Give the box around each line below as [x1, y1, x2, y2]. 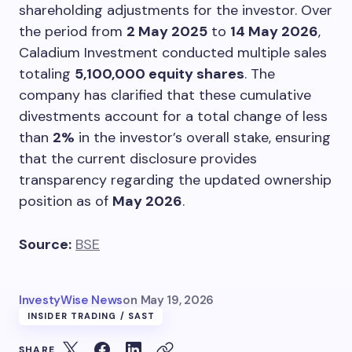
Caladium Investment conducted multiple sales [19, 42, 327, 62]
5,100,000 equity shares [75, 64, 244, 83]
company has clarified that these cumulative [19, 85, 311, 104]
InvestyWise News [19, 291, 123, 308]
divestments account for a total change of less [19, 106, 328, 126]
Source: [19, 234, 71, 254]
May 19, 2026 [140, 291, 214, 308]
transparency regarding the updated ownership [19, 170, 332, 189]
